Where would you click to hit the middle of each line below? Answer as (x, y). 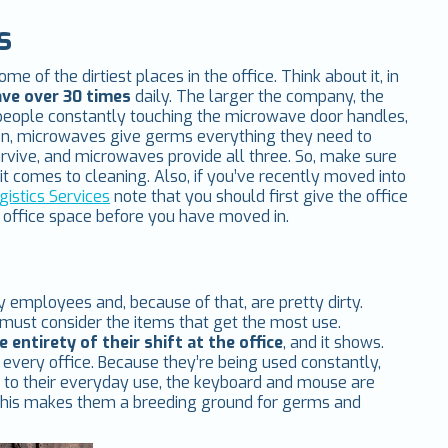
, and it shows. (334, 343)
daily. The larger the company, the (258, 97)
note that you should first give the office (259, 197)
